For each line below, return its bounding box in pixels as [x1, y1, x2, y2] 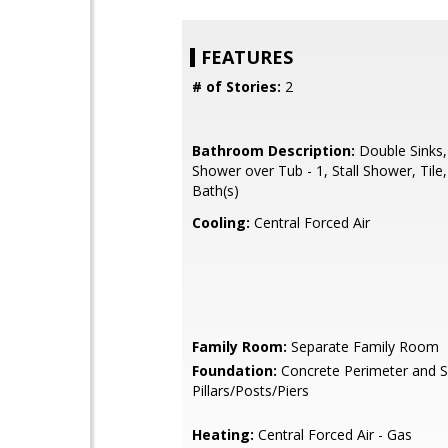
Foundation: [192, 361, 277, 380]
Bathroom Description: [192, 141, 355, 160]
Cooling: [192, 213, 250, 232]
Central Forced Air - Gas [254, 425, 412, 444]
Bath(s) [192, 181, 239, 200]
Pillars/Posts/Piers [192, 381, 309, 400]
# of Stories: [192, 77, 281, 96]
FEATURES [201, 45, 293, 69]
